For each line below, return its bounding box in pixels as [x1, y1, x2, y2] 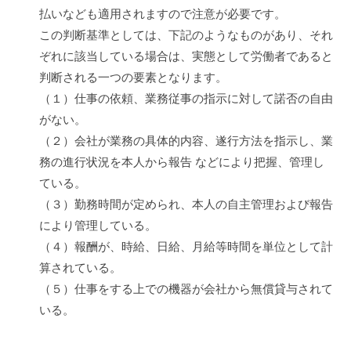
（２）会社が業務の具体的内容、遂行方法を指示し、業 [39, 134, 333, 148]
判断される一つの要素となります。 [39, 71, 227, 85]
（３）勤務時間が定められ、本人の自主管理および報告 [39, 197, 333, 212]
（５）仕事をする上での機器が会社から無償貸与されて [39, 282, 333, 296]
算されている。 [39, 261, 121, 275]
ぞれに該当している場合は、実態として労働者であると [39, 49, 333, 63]
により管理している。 [39, 219, 157, 233]
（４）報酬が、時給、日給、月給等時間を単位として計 [39, 240, 333, 254]
